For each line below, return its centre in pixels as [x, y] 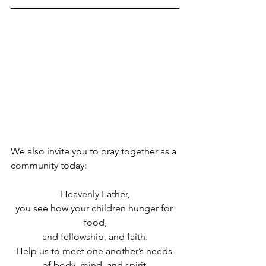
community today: [49, 165]
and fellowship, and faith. [95, 237]
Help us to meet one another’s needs [95, 251]
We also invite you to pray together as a [95, 151]
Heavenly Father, [95, 194]
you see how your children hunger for [95, 208]
